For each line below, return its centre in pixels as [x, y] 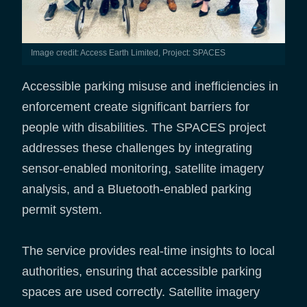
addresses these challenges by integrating [137, 148]
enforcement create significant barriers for [136, 107]
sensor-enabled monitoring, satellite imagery [143, 169]
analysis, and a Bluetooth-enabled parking [137, 189]
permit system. [62, 210]
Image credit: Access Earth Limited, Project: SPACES [129, 53]
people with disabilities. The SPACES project [144, 128]
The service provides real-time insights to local [148, 251]
